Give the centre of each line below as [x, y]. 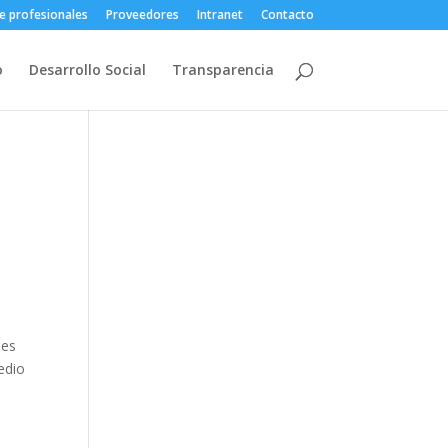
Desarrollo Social [87, 69]
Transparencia [222, 69]
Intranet [219, 14]
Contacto [287, 14]
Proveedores [142, 14]
